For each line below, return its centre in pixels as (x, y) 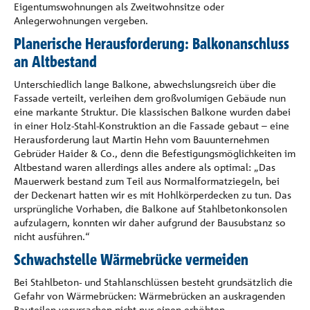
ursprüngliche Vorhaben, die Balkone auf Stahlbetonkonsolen (151, 209)
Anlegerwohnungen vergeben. (81, 20)
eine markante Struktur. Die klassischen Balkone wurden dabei (152, 112)
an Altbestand (55, 61)
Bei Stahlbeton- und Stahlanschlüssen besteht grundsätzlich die (153, 282)
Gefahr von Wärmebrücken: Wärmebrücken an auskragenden (149, 296)
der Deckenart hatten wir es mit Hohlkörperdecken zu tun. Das (153, 195)
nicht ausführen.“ (52, 236)
